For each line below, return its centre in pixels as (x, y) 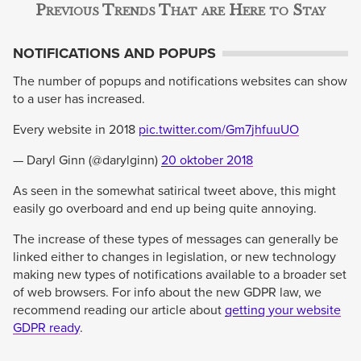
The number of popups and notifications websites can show (180, 81)
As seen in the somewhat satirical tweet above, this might (174, 191)
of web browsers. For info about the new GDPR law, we (167, 292)
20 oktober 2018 (207, 160)
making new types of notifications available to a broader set (180, 274)
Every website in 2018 (76, 129)
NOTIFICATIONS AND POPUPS (114, 53)
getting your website (283, 310)
